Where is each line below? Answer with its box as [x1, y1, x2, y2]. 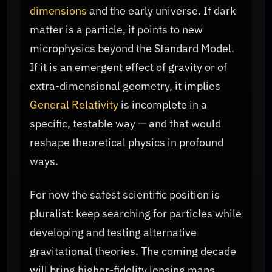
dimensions [30, 4, 87, 18]
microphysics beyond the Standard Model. [30, 41, 234, 56]
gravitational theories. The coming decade [30, 243, 236, 258]
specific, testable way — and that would [30, 117, 221, 131]
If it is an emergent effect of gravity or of [30, 60, 227, 75]
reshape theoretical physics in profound [30, 135, 223, 150]
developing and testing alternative [30, 225, 197, 239]
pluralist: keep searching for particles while [30, 206, 242, 220]
